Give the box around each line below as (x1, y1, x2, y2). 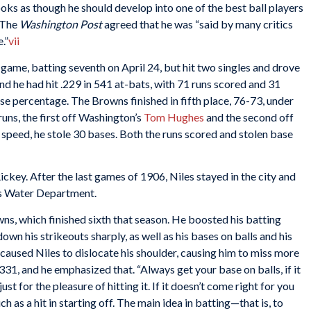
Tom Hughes (144, 110, 204, 124)
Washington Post (19, 17, 102, 31)
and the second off (204, 110, 294, 124)
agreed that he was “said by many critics (102, 17, 293, 31)
